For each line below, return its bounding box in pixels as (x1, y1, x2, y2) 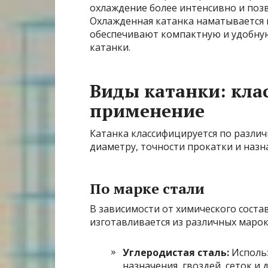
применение (90, 99, 205, 123)
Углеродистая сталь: (123, 246, 229, 260)
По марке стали (90, 179, 205, 199)
